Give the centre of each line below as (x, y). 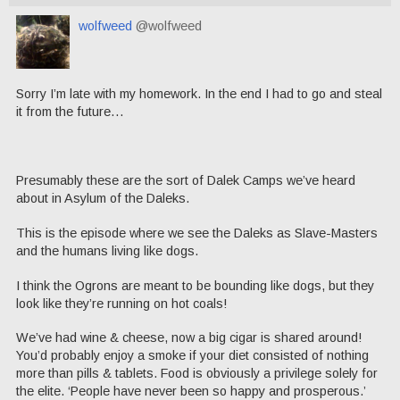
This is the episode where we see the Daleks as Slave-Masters (197, 233)
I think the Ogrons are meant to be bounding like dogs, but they (195, 285)
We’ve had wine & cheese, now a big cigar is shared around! (189, 338)
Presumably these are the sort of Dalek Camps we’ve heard (186, 181)
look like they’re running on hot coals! (121, 303)
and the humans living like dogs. (107, 251)
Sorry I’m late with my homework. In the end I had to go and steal (199, 93)
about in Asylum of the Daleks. (103, 199)
